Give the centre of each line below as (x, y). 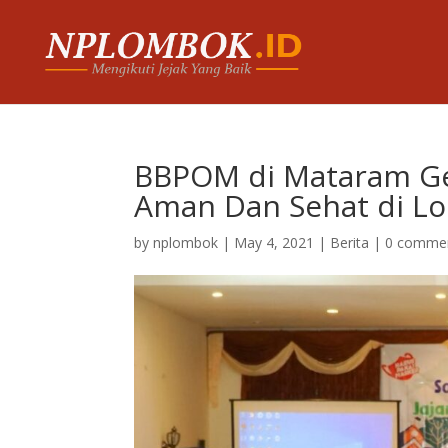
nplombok (186, 242)
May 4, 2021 (274, 242)
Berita (350, 242)
